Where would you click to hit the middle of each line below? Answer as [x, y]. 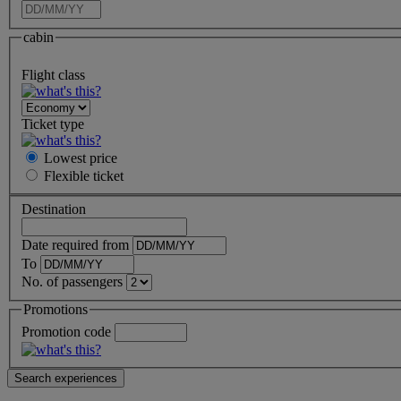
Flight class [53, 74]
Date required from [75, 245]
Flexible [68, 175]
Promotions [55, 310]
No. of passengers [72, 282]
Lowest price [81, 158]
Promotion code [66, 331]
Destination [54, 209]
